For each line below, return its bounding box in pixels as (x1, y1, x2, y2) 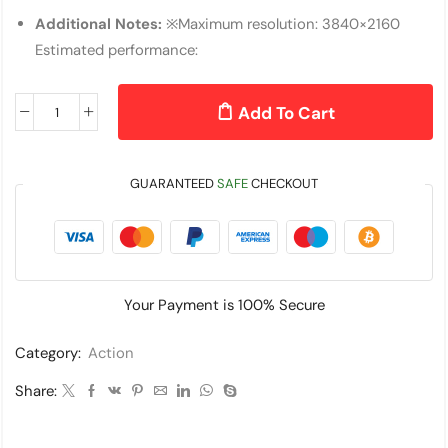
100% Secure (237, 295, 325, 316)
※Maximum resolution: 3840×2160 (162, 14, 400, 35)
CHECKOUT (248, 175, 318, 192)
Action (88, 343, 134, 364)
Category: (15, 343, 85, 364)
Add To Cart (238, 101, 335, 124)
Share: (15, 381, 57, 402)
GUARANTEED (130, 175, 217, 192)
